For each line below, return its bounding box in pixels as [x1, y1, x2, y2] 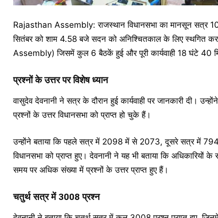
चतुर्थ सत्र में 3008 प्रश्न [13, 191, 100, 202]
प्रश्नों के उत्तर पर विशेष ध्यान [13, 74, 108, 86]
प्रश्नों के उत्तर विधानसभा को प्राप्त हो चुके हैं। [13, 110, 151, 120]
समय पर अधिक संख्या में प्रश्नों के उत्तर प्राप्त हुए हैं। [13, 165, 168, 175]
